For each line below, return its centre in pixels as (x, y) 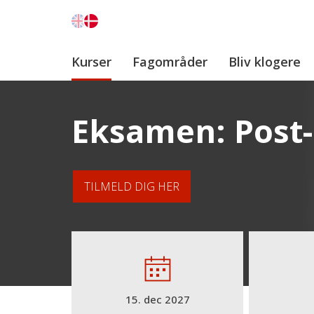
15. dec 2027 (157, 299)
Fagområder (170, 62)
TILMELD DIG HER (132, 186)
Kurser (91, 62)
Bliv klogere (265, 62)
